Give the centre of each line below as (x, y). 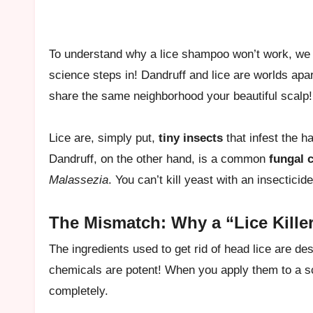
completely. (79, 291)
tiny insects (191, 138)
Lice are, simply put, (104, 138)
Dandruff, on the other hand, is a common (159, 159)
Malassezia (79, 180)
